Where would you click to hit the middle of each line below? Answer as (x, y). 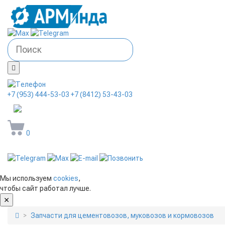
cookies (66, 179)
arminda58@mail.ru (78, 109)
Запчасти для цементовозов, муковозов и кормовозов (122, 216)
